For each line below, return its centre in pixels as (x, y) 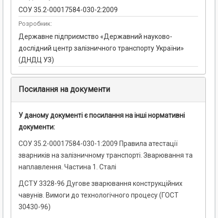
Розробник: (35, 24)
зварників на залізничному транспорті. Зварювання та (106, 155)
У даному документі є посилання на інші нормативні (102, 116)
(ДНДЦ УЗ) (36, 60)
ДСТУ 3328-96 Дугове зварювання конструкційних (100, 184)
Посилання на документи (64, 90)
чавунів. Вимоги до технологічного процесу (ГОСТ (99, 195)
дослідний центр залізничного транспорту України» (101, 48)
